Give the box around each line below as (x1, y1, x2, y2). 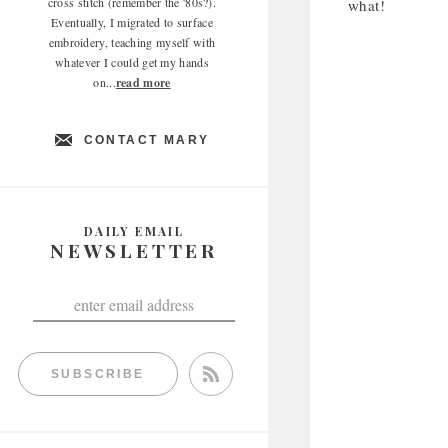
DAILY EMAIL (83, 223, 185, 239)
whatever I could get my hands (55, 54, 209, 70)
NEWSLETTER (50, 237, 218, 263)
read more (115, 74, 171, 91)
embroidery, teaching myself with (48, 34, 216, 50)
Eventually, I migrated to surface (51, 14, 213, 30)
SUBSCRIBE (51, 367, 145, 381)
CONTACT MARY (83, 133, 210, 147)
